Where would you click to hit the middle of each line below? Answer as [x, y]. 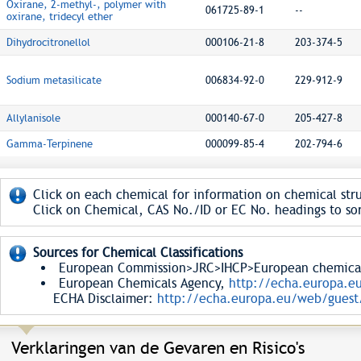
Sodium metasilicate [54, 80]
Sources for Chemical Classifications [138, 253]
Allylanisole [33, 118]
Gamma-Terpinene [50, 144]
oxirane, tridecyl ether [60, 17]
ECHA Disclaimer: [99, 299]
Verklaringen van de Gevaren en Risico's [158, 348]
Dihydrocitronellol [48, 42]
